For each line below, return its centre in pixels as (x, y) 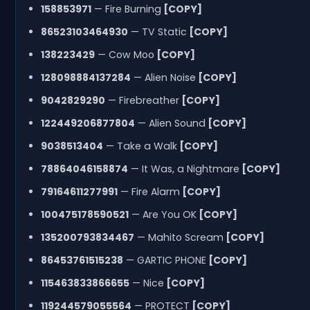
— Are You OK (162, 214)
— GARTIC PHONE (164, 260)
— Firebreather (142, 100)
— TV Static (157, 31)
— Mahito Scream (179, 237)
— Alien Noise (163, 77)
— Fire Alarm (148, 191)
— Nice (146, 283)
